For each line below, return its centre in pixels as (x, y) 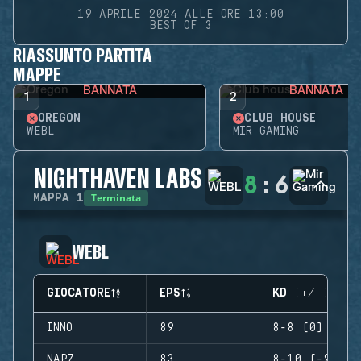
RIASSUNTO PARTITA (83, 54)
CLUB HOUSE (280, 118)
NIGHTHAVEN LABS (117, 177)
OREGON (59, 118)
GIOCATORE (79, 293)
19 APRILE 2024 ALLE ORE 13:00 (180, 15)
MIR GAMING (266, 131)
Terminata (116, 198)
